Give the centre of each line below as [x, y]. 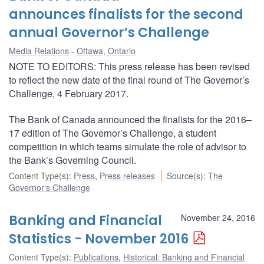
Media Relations [39, 50]
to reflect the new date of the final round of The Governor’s [129, 80]
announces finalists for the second [126, 14]
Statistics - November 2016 [99, 239]
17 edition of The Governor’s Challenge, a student [113, 133]
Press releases [127, 175]
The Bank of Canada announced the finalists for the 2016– [130, 119]
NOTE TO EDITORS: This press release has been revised [129, 66]
